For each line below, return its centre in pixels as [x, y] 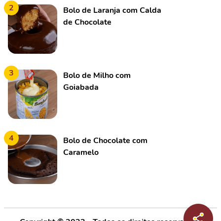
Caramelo [81, 152]
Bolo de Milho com [97, 75]
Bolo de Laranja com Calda [112, 10]
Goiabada [81, 87]
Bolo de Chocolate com [105, 141]
